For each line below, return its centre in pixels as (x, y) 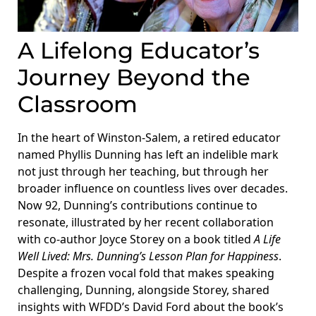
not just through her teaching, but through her (143, 171)
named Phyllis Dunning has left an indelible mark (148, 154)
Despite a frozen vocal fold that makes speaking (146, 273)
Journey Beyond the (134, 77)
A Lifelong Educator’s (139, 50)
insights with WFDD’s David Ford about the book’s (151, 306)
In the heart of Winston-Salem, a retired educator (149, 137)
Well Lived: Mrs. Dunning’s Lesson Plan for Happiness (148, 256)
